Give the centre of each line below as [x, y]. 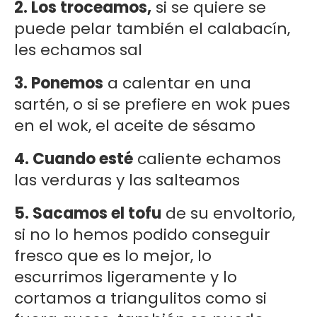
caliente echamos [207, 159]
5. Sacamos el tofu [88, 214]
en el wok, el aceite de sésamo [135, 126]
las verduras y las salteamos [127, 180]
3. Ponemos [59, 83]
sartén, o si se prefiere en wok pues [152, 105]
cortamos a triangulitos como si [140, 299]
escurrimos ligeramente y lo [126, 277]
